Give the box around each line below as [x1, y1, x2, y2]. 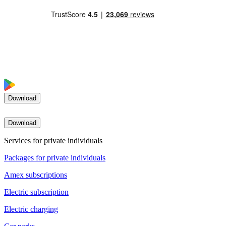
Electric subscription [4, 188, 69, 197]
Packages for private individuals [4, 153, 105, 162]
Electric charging [4, 205, 58, 214]
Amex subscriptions [4, 171, 67, 180]
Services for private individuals [4, 136, 102, 145]
